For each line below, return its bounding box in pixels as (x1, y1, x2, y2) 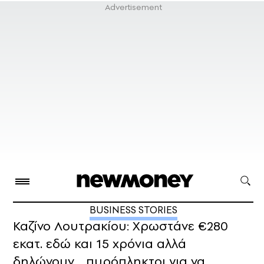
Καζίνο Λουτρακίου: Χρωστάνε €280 (13, 217, 228, 235)
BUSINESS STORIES (89, 203, 177, 217)
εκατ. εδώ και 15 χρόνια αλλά (13, 235, 186, 253)
